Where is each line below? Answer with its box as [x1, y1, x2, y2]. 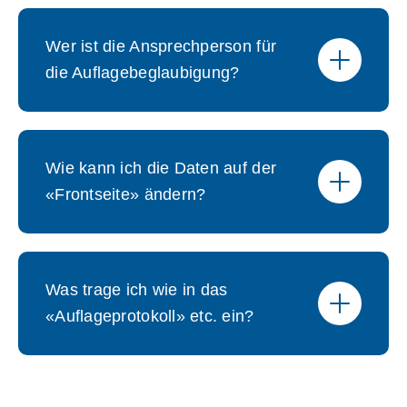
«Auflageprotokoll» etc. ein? [45, 307, 254, 325]
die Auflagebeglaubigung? [45, 64, 240, 82]
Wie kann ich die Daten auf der [45, 159, 277, 177]
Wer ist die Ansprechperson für [45, 37, 277, 55]
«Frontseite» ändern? [45, 185, 206, 203]
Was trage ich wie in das [45, 281, 228, 299]
